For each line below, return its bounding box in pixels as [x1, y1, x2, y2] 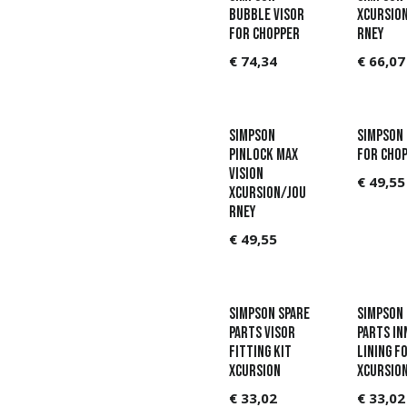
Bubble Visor [229, 5, 305, 25]
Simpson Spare [229, 303, 311, 323]
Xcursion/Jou [229, 183, 307, 203]
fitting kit [229, 342, 293, 362]
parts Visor [229, 323, 296, 342]
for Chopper [229, 25, 301, 44]
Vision [229, 164, 264, 184]
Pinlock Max [229, 144, 299, 164]
